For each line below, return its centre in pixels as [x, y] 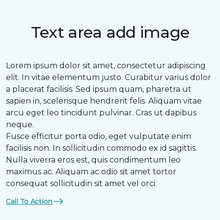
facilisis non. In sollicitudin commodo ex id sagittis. [101, 148]
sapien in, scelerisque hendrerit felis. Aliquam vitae [104, 101]
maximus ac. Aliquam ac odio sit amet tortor [91, 172]
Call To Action [29, 201]
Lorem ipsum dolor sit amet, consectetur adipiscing [106, 66]
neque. [20, 124]
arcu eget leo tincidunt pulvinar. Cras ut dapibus [101, 113]
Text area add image [110, 32]
